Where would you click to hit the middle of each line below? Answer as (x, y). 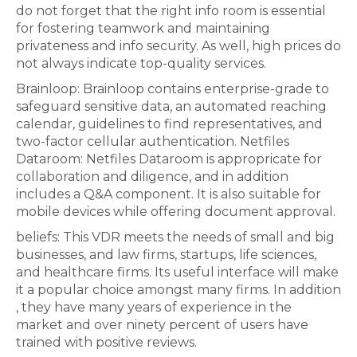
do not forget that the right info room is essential (171, 11)
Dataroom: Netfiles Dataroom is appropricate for (169, 159)
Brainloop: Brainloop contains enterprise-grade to (173, 89)
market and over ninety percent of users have (162, 325)
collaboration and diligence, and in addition (152, 177)
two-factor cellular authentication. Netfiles (153, 141)
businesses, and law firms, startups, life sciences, (166, 255)
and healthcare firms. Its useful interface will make (177, 272)
